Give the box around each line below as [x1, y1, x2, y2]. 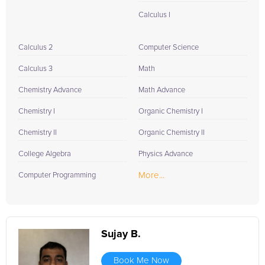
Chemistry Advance [18, 86, 82, 94]
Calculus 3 [18, 65, 53, 73]
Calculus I [138, 11, 170, 19]
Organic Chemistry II [138, 129, 205, 137]
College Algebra [18, 150, 71, 158]
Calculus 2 [18, 44, 53, 51]
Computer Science [138, 44, 199, 51]
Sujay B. [101, 229, 141, 240]
